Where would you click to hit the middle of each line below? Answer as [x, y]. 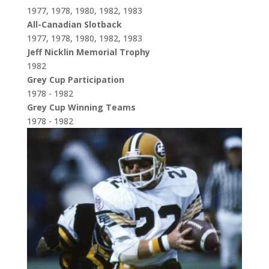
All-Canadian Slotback [74, 25]
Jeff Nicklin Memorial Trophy [88, 52]
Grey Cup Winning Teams [81, 107]
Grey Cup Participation [75, 80]
